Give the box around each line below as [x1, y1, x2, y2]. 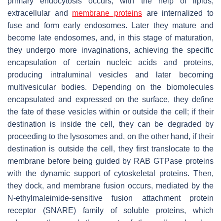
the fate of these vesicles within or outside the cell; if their [7, 108, 214, 116]
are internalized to [142, 9, 214, 18]
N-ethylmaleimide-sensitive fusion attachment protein [7, 194, 214, 203]
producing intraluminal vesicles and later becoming [7, 71, 214, 79]
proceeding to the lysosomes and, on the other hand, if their [7, 132, 214, 141]
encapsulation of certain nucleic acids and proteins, [7, 58, 214, 67]
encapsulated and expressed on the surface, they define [7, 95, 214, 104]
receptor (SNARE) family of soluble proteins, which [7, 206, 214, 215]
